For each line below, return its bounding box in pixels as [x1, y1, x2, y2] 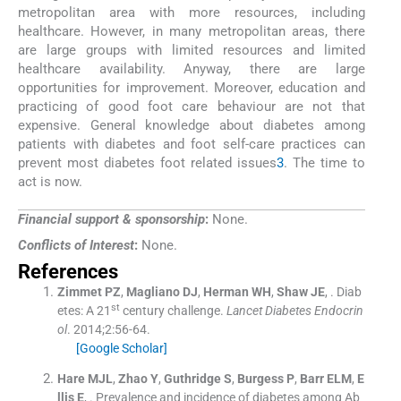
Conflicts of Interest [18, 236, 134, 253]
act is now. [18, 174, 82, 191]
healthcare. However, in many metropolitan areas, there [18, 23, 365, 40]
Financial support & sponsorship [18, 211, 205, 228]
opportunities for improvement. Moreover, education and [18, 80, 365, 97]
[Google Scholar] [75, 340, 167, 355]
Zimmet [56, 284, 102, 299]
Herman [202, 284, 249, 299]
